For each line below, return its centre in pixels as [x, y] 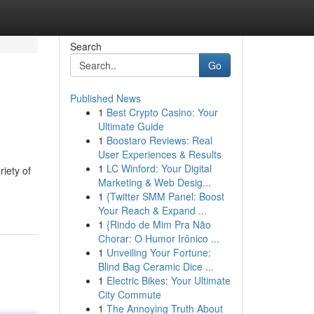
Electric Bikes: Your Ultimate [168, 280]
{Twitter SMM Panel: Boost [165, 196]
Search [86, 46]
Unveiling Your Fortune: [158, 252]
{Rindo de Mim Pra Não [158, 224]
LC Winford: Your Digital [159, 168]
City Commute [129, 294]
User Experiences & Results [159, 154]
